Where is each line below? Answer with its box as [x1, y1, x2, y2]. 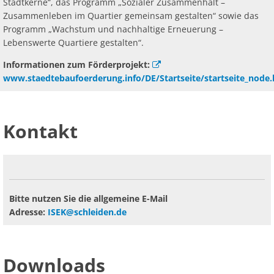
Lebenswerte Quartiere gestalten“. [3, 37, 144, 48]
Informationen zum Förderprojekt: [3, 59, 152, 70]
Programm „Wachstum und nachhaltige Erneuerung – [3, 23, 223, 35]
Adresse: [9, 206, 48, 218]
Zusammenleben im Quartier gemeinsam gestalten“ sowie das [3, 10, 259, 21]
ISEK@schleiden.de [48, 206, 127, 218]
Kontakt [3, 119, 78, 144]
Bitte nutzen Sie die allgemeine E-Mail [9, 193, 168, 204]
